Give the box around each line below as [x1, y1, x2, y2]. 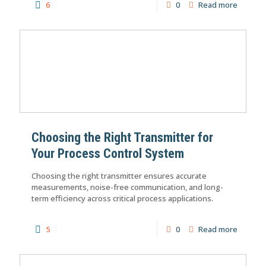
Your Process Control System [31, 146, 184, 161]
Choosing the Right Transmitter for [31, 130, 213, 145]
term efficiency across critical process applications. [31, 193, 213, 204]
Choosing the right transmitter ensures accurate [31, 170, 207, 182]
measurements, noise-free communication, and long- [31, 182, 223, 193]
